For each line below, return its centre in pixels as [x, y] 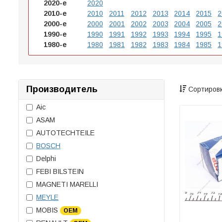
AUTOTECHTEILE [65, 133]
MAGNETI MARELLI [67, 184]
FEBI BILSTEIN [60, 171]
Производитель [62, 89]
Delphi [46, 159]
